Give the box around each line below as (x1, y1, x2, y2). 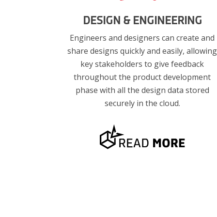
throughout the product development (74, 71, 211, 82)
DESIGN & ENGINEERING (82, 14, 202, 27)
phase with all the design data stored (75, 84, 209, 95)
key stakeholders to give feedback (80, 58, 204, 69)
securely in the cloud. (104, 97, 180, 108)
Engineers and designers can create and (70, 32, 215, 43)
